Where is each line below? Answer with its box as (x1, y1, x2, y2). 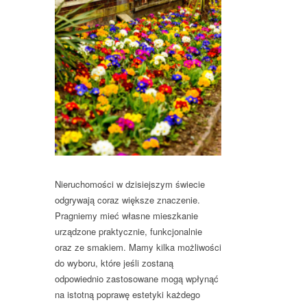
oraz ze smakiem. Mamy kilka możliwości (55, 241, 221, 254)
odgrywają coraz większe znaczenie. (55, 193, 200, 207)
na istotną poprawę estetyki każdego (55, 288, 200, 302)
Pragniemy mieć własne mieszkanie (55, 209, 198, 223)
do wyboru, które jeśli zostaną (55, 256, 173, 270)
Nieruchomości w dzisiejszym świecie (55, 177, 205, 191)
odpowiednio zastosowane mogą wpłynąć (55, 272, 219, 286)
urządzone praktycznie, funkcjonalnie (55, 225, 202, 238)
